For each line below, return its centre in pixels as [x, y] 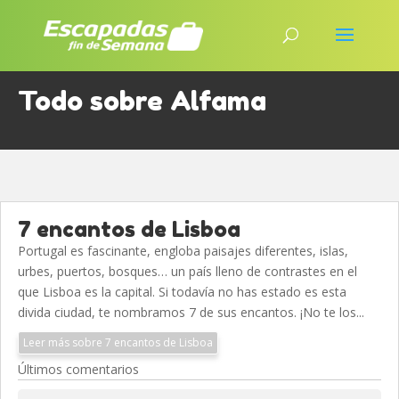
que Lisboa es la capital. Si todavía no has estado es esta [182, 292]
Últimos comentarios [78, 369]
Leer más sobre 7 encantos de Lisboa [118, 342]
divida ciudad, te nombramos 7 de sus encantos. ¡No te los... [191, 312]
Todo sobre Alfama [142, 101]
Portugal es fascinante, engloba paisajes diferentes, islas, [183, 251]
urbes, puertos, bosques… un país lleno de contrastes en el [187, 271]
